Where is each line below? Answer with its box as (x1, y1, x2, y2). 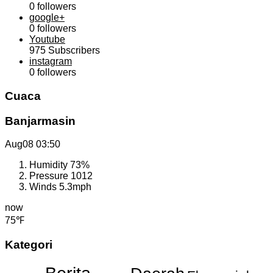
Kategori (5, 238, 52, 251)
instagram (29, 56, 72, 67)
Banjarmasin (5, 114, 76, 127)
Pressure (29, 171, 71, 182)
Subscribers (46, 45, 100, 56)
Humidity (29, 160, 70, 171)
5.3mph (59, 182, 91, 193)
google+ (29, 12, 65, 23)
